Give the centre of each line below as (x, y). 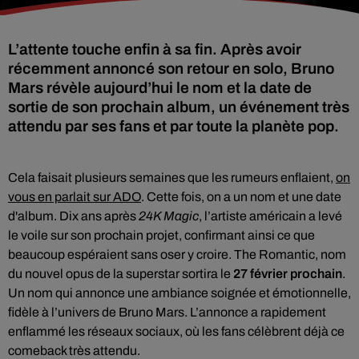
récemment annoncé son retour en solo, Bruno (171, 69)
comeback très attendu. (74, 351)
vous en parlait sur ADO (75, 197)
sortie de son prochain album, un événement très (179, 107)
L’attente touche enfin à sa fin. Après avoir (155, 49)
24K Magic (169, 216)
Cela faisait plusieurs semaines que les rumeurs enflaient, (172, 177)
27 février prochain (288, 274)
